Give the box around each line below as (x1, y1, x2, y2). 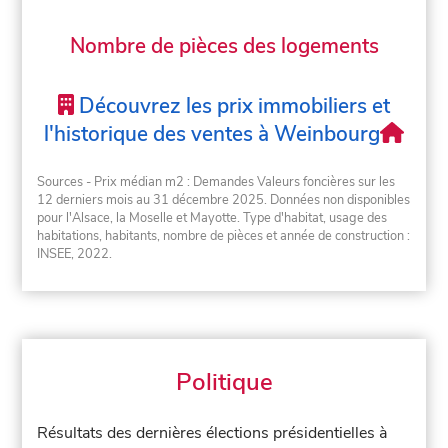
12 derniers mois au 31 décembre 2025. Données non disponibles (37, 191, 411, 210)
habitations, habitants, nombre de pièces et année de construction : (37, 227, 411, 246)
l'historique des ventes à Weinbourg (44, 119, 381, 148)
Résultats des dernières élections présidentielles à (37, 422, 388, 445)
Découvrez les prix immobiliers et (73, 91, 390, 120)
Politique (175, 366, 273, 399)
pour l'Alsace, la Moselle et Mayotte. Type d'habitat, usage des (37, 209, 388, 228)
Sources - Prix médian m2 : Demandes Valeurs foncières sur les (37, 173, 396, 192)
